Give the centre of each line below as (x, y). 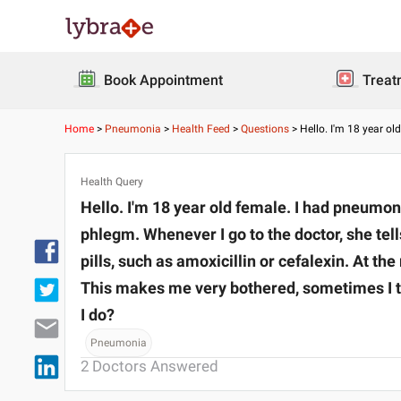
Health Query (112, 182)
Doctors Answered (155, 367)
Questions (265, 129)
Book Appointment (163, 80)
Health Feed (201, 129)
